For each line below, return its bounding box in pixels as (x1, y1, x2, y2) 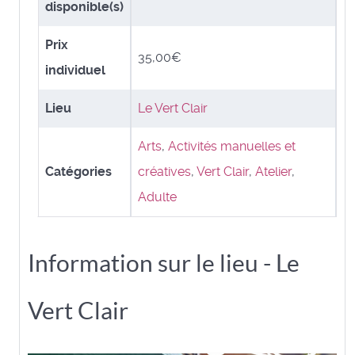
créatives (138, 163, 191, 179)
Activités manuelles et (168, 138, 296, 154)
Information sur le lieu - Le (28, 249, 300, 277)
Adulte (138, 189, 177, 204)
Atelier (255, 163, 292, 179)
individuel (45, 62, 105, 78)
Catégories (45, 163, 112, 179)
